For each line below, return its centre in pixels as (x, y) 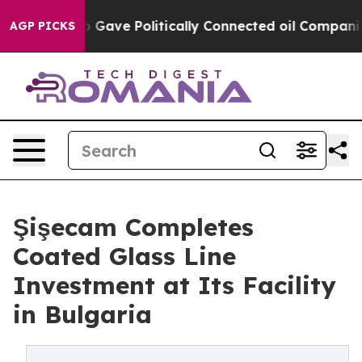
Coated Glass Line (124, 256)
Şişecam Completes (133, 227)
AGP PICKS (42, 26)
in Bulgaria (82, 314)
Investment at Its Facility (175, 285)
